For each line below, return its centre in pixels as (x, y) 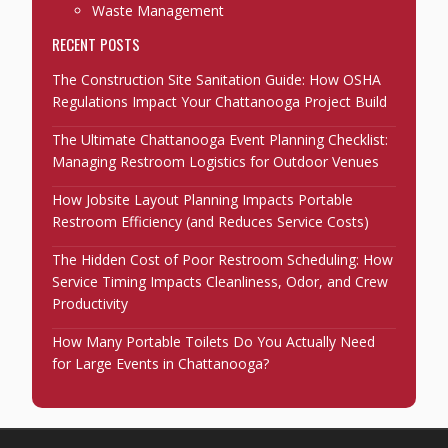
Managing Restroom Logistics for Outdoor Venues (216, 162)
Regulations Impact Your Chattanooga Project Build (220, 102)
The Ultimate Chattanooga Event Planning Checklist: (220, 140)
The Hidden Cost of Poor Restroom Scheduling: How (223, 260)
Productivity (90, 304)
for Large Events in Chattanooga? (161, 364)
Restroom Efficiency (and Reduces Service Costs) (211, 222)
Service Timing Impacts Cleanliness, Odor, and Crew (220, 282)
